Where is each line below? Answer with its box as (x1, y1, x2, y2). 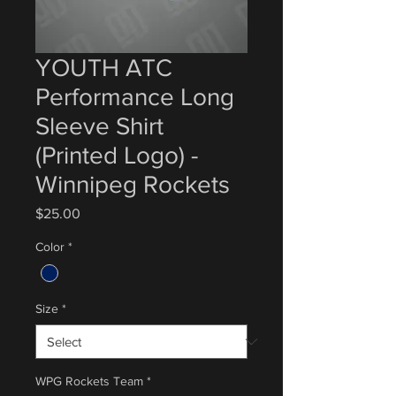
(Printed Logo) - (35, 141, 198, 169)
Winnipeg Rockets (35, 171, 230, 198)
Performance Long (35, 83, 234, 110)
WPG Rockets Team (35, 374, 143, 389)
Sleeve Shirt (35, 112, 164, 140)
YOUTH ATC (35, 54, 172, 81)
